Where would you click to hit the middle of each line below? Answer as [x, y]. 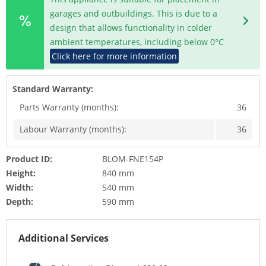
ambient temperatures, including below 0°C [137, 42]
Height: [21, 173]
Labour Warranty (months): [73, 129]
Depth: [20, 202]
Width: [20, 188]
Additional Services [64, 238]
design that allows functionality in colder [131, 28]
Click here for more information [115, 56]
